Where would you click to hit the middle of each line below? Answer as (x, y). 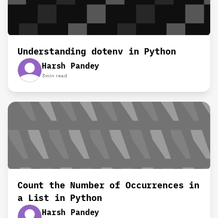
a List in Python (60, 198)
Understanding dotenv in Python (97, 51)
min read (56, 75)
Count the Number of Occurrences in (109, 185)
